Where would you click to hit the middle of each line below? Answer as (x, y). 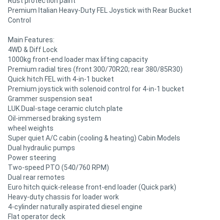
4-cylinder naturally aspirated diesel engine (75, 206)
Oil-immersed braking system (55, 118)
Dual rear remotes (36, 177)
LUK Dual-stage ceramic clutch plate (65, 108)
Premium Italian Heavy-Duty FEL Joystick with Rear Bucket (100, 10)
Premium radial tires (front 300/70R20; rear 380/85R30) (95, 69)
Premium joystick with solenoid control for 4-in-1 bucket (96, 89)
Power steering (32, 157)
